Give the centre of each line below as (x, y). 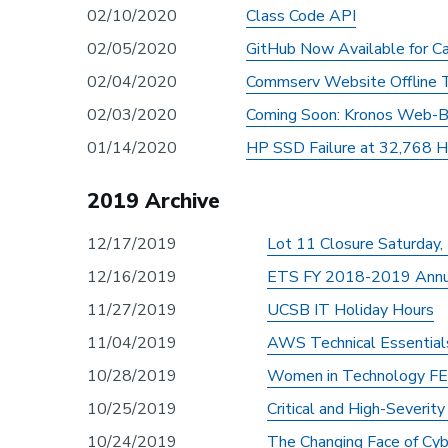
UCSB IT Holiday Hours (350, 309)
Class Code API (301, 15)
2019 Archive (156, 200)
